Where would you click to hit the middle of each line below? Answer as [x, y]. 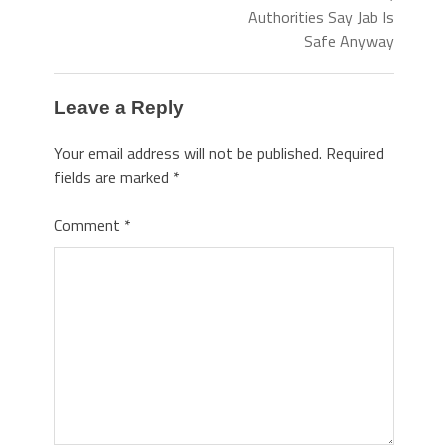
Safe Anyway [349, 41]
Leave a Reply [119, 107]
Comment [89, 224]
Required [355, 152]
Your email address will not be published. [188, 152]
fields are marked [113, 176]
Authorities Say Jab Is [321, 17]
